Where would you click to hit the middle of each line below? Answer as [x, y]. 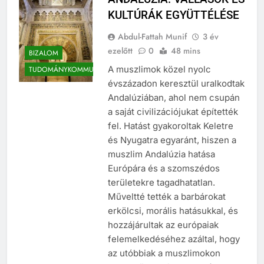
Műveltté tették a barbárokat [166, 207]
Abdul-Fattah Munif [152, 47]
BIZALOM [44, 63]
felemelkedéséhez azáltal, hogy [174, 250]
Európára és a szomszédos [164, 179]
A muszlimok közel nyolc [159, 80]
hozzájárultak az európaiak [163, 236]
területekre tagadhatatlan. [161, 193]
